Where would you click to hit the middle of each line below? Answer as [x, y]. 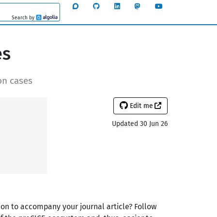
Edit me [140, 106]
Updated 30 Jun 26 [140, 124]
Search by [23, 17]
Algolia [67, 18]
